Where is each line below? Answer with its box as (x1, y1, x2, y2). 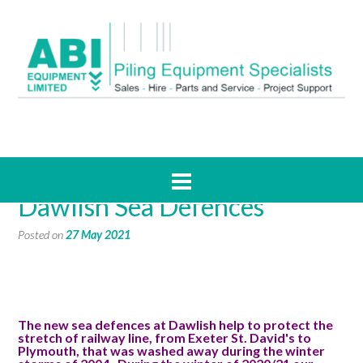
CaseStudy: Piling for (18, 164, 250, 197)
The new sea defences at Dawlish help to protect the (18, 316, 333, 332)
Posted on (18, 228, 66, 242)
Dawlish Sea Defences (18, 190, 264, 223)
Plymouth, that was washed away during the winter (18, 342, 325, 358)
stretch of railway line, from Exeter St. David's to (18, 329, 311, 345)
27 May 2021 (66, 228, 130, 242)
